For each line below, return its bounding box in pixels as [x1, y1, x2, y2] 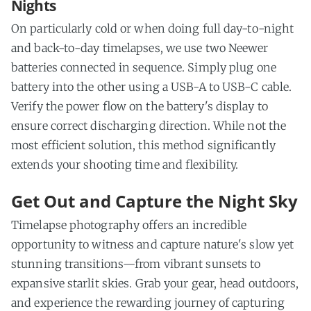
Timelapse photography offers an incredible [11, 217, 247, 232]
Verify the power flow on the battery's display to [11, 99, 268, 113]
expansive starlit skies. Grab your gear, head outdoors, [11, 276, 299, 290]
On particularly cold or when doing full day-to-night [11, 21, 294, 35]
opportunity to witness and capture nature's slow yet [11, 237, 294, 251]
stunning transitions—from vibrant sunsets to [11, 256, 261, 271]
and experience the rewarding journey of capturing [11, 295, 285, 310]
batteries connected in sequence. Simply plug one [11, 60, 276, 74]
